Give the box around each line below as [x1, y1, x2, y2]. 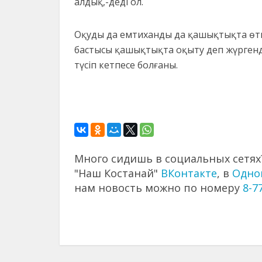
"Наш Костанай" [74, 166, 161, 181]
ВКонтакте [161, 166, 217, 181]
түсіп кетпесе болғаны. [74, 58, 178, 72]
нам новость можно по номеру [74, 181, 243, 195]
